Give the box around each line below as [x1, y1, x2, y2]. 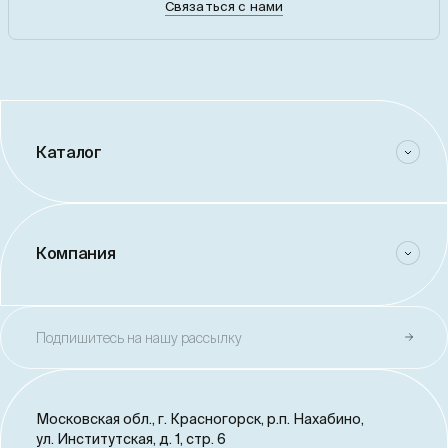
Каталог [36, 142, 102, 161]
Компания [36, 243, 116, 262]
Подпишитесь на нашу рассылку [36, 329, 242, 346]
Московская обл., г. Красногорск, [36, 410, 267, 427]
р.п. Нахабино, [267, 410, 364, 427]
